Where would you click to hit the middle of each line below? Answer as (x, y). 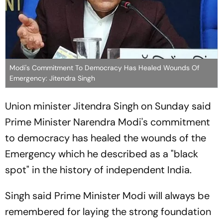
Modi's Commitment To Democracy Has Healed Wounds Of (105, 67)
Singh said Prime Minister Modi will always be (107, 195)
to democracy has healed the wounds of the (106, 138)
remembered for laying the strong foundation (108, 211)
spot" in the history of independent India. (98, 169)
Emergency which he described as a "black (102, 154)
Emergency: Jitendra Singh (52, 78)
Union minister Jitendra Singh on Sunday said (108, 106)
